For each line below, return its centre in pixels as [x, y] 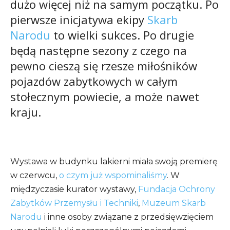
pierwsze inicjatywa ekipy [79, 20]
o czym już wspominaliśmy [113, 176]
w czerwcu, [35, 176]
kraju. [26, 112]
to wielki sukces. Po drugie [122, 35]
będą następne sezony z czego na [99, 51]
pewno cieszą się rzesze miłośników [104, 66]
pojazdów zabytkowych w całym [94, 81]
